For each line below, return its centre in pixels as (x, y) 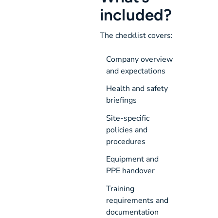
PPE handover (130, 171)
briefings (121, 100)
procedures (126, 141)
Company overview (139, 59)
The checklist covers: (136, 36)
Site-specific (127, 118)
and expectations (136, 71)
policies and (127, 130)
